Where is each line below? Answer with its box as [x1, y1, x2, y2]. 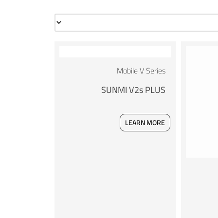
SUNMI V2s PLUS [101, 81, 165, 98]
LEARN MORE [125, 116, 165, 129]
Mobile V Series [116, 63, 165, 78]
